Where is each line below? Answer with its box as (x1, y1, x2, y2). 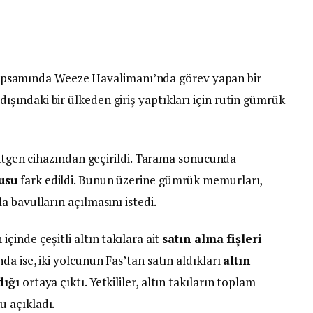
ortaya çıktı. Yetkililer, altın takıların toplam (20, 274, 256, 291)
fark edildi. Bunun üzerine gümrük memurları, (17, 172, 263, 189)
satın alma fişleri (162, 231, 262, 247)
